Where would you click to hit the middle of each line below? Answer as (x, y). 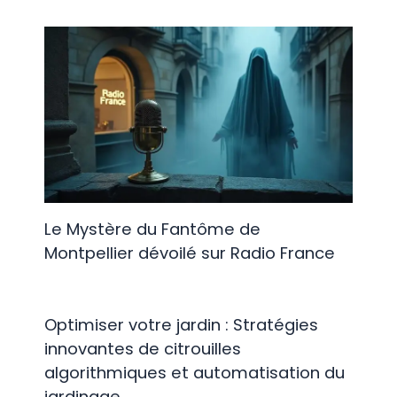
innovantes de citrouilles (142, 349)
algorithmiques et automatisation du (194, 373)
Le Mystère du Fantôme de (152, 229)
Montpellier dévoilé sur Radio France (189, 253)
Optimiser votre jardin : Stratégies (181, 325)
